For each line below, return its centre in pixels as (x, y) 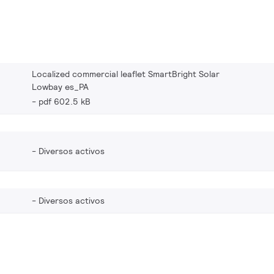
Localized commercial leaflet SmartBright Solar (126, 74)
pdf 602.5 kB (65, 102)
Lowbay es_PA (60, 87)
